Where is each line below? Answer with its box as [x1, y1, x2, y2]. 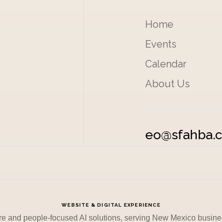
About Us [145, 78, 190, 90]
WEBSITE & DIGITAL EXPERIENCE [61, 202, 161, 208]
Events [145, 38, 177, 50]
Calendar [145, 58, 187, 70]
